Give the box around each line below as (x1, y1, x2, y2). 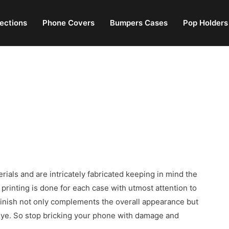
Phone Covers (42, 18, 95, 28)
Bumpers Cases (110, 18, 168, 28)
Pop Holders (183, 18, 228, 28)
